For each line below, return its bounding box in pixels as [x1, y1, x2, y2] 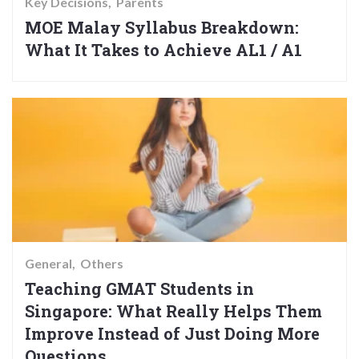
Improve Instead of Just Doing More [25, 323, 320, 345]
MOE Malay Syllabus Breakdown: [25, 17, 299, 38]
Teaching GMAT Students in [25, 278, 254, 300]
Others [80, 256, 123, 272]
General [25, 256, 72, 272]
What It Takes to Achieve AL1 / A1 [25, 39, 302, 61]
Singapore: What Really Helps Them [25, 301, 322, 322]
